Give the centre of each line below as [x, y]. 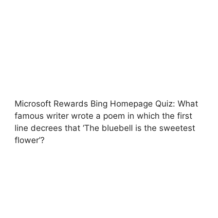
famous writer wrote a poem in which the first [103, 116]
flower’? [30, 140]
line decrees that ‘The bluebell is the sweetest [105, 128]
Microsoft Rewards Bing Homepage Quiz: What [106, 103]
